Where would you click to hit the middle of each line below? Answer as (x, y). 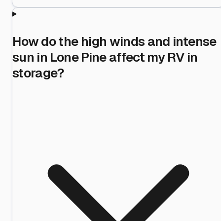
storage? (38, 73)
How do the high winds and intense (114, 41)
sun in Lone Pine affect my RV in (105, 57)
